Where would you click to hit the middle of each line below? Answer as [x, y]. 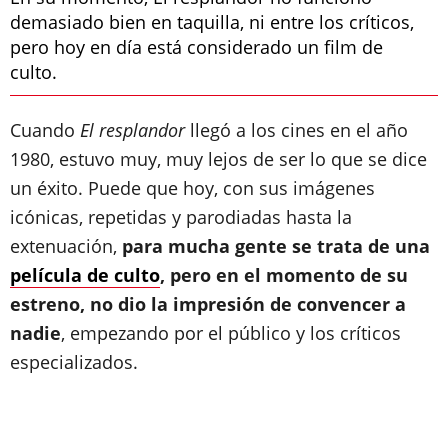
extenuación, [66, 246]
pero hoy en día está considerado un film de [196, 47]
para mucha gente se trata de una [276, 246]
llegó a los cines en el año [296, 130]
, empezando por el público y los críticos [231, 333]
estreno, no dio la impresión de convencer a [208, 304]
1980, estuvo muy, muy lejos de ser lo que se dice [218, 159]
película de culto [85, 275]
